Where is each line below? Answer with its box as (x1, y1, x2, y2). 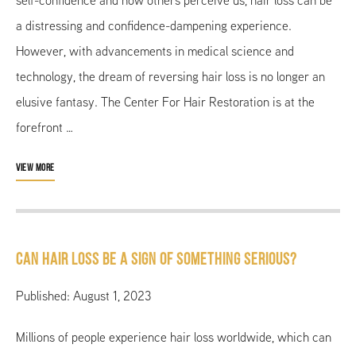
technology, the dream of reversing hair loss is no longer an (16, 67, 325, 86)
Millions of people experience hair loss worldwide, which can (16, 327, 331, 346)
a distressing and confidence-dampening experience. (16, 16, 292, 35)
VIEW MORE (16, 162, 55, 173)
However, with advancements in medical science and (16, 41, 294, 60)
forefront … (16, 118, 73, 137)
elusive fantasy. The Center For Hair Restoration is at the (16, 92, 315, 111)
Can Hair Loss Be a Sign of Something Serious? (16, 251, 297, 269)
